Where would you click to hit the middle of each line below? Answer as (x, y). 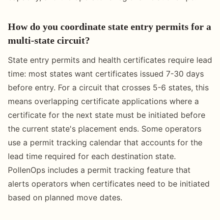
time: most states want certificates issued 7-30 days (106, 73)
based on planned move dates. (65, 197)
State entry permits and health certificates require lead (110, 60)
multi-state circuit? (49, 40)
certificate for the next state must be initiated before (107, 115)
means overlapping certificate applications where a (103, 101)
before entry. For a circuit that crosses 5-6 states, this (108, 87)
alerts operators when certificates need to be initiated (109, 183)
